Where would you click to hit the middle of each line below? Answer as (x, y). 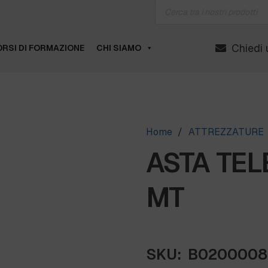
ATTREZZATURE (226, 132)
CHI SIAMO (118, 48)
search (168, 10)
